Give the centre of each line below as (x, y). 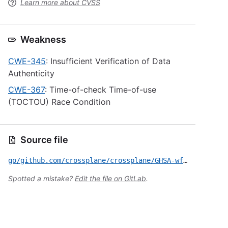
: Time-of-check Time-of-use (101, 90)
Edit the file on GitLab (110, 178)
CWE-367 (26, 90)
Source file (44, 140)
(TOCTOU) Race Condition (59, 102)
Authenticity (31, 73)
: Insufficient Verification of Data (108, 61)
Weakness (43, 39)
